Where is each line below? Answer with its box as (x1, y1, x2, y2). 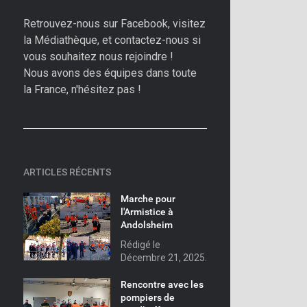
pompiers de (120, 292, 175, 303)
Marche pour (120, 193, 175, 204)
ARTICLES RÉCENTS (23, 167, 111, 177)
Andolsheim (120, 219, 173, 230)
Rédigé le (120, 239, 160, 250)
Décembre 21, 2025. (120, 252, 207, 263)
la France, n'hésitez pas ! (23, 83, 141, 96)
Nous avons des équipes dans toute (23, 66, 197, 79)
